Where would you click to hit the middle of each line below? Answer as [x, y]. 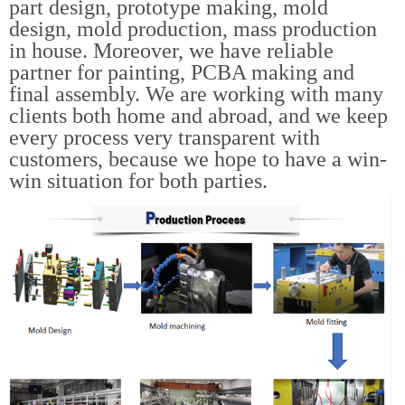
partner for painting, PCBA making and [182, 73]
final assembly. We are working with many [196, 94]
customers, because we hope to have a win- [198, 160]
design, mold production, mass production [193, 29]
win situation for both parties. [138, 181]
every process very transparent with [165, 138]
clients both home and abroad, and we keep [198, 116]
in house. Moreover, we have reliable [171, 51]
